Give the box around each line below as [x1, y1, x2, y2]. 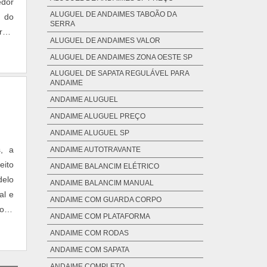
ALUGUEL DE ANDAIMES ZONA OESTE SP [49, 53, 193, 62]
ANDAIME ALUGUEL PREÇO [49, 112, 145, 121]
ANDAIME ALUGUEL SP [49, 129, 129, 138]
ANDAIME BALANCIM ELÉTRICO [49, 162, 159, 171]
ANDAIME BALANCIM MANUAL [49, 179, 154, 188]
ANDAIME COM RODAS [49, 229, 129, 238]
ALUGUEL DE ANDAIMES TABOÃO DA [49, 10, 176, 19]
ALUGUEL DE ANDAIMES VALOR [49, 36, 160, 45]
